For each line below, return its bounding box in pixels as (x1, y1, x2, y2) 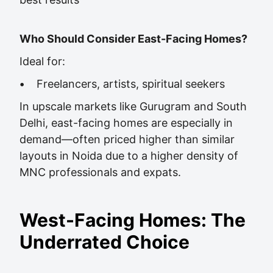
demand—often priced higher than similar (19, 133, 235, 146)
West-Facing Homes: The (19, 209, 246, 231)
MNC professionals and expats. (19, 166, 181, 179)
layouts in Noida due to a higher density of (19, 149, 238, 162)
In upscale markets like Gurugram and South (19, 100, 247, 113)
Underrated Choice (19, 231, 190, 253)
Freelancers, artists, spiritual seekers (24, 77, 225, 90)
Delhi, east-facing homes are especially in (19, 116, 233, 129)
